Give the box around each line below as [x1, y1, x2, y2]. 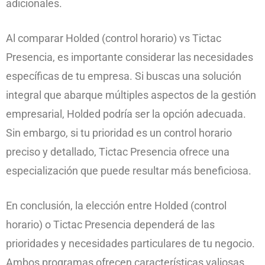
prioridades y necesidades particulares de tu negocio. [6, 237, 255, 250]
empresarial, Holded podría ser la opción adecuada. [6, 108, 246, 120]
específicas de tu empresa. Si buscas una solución [6, 70, 241, 82]
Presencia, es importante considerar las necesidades [6, 51, 253, 63]
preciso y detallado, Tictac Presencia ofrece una [6, 146, 230, 158]
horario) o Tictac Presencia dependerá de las [6, 218, 215, 231]
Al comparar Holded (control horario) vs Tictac [6, 32, 221, 44]
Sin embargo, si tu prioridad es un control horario [6, 127, 232, 139]
